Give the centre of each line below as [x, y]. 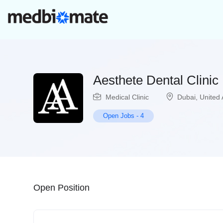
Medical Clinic [127, 97]
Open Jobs [119, 116]
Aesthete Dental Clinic [156, 80]
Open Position [61, 188]
